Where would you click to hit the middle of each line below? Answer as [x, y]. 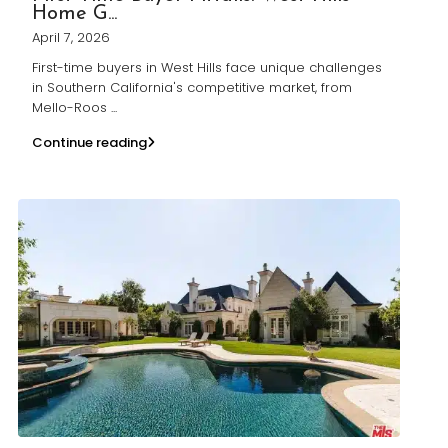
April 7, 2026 [71, 37]
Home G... [74, 13]
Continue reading [89, 142]
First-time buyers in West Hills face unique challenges [207, 67]
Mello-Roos [71, 107]
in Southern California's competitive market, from [192, 87]
